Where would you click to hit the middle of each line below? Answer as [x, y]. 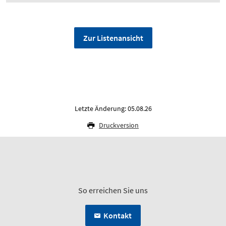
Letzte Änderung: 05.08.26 [113, 109]
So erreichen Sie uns [113, 190]
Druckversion [119, 125]
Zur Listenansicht [113, 38]
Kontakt [118, 216]
